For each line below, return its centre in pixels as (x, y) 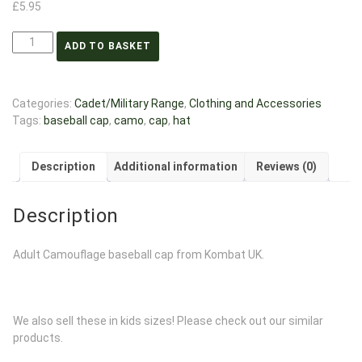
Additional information (176, 166)
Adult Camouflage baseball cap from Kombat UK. (139, 254)
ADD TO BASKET (107, 46)
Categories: (43, 103)
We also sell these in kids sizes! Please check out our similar (168, 320)
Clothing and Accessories (255, 103)
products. (38, 337)
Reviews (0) (286, 166)
